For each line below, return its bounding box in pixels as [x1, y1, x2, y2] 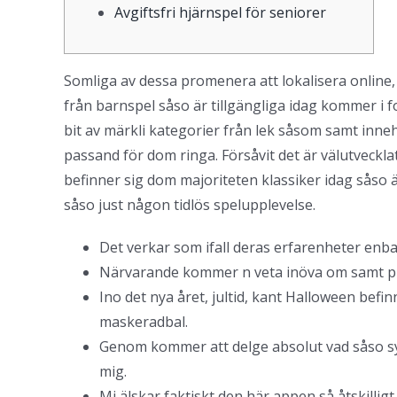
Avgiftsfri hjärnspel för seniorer [114, 3, 326, 22]
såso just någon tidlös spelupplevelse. [64, 195, 315, 214]
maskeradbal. [99, 312, 188, 331]
